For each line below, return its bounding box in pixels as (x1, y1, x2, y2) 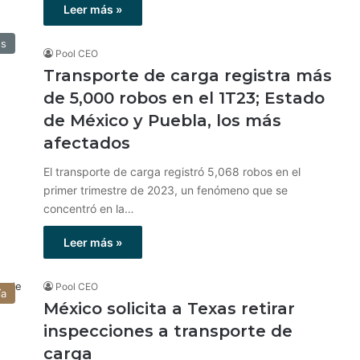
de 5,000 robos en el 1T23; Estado (43, 88, 325, 108)
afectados (43, 133, 130, 153)
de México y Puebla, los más (43, 111, 281, 130)
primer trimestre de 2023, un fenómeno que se (43, 183, 288, 197)
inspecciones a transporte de (43, 321, 292, 341)
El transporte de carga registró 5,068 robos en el (43, 165, 301, 178)
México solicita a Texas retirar (43, 299, 295, 318)
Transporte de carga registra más (43, 66, 332, 85)
